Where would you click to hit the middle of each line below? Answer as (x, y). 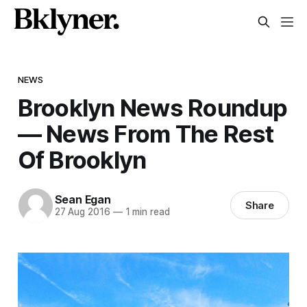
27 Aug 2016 (82, 212)
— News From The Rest (146, 133)
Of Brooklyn (82, 159)
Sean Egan (83, 200)
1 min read (146, 212)
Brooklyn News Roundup (152, 107)
